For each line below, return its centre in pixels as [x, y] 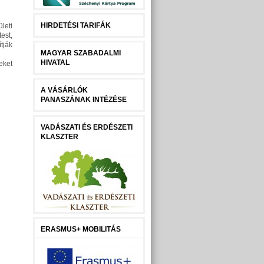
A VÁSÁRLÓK [64, 90]
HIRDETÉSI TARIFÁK [76, 25]
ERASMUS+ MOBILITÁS [81, 229]
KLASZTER [60, 137]
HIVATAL [55, 62]
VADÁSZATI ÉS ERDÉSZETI [87, 127]
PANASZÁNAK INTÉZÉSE [84, 100]
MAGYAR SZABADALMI [81, 53]
